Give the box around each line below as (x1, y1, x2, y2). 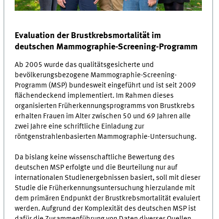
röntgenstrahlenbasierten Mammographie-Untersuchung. (15, 133, 197, 141)
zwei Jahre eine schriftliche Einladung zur (15, 123, 145, 131)
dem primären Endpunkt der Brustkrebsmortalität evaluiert (15, 195, 201, 203)
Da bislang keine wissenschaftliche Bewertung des (15, 153, 175, 162)
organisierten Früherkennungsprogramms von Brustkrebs (15, 102, 195, 110)
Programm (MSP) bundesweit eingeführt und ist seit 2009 (15, 82, 197, 90)
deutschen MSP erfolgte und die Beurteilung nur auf (15, 164, 178, 172)
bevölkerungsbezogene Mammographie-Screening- (15, 71, 177, 80)
